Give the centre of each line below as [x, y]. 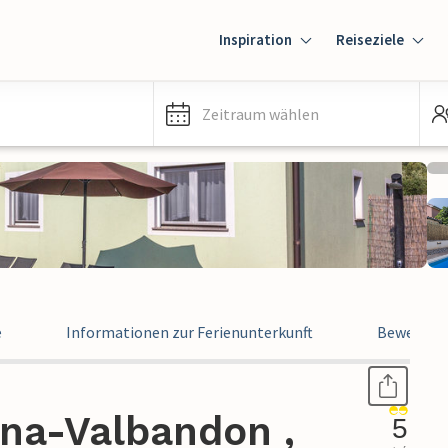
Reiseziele [370, 39]
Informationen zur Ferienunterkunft [189, 332]
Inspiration [255, 39]
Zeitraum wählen [260, 114]
